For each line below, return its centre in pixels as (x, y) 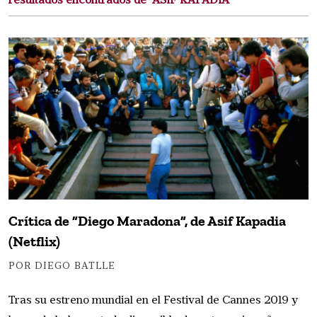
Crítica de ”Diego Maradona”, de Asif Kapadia (147, 221)
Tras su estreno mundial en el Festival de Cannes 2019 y (153, 301)
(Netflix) (34, 242)
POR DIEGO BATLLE (62, 267)
